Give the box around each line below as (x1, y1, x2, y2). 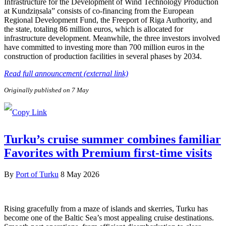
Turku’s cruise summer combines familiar (4, 133, 221, 146)
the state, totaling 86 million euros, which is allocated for (4, 25, 183, 34)
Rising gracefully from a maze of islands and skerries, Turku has (4, 204, 208, 213)
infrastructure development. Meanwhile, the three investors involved (4, 34, 220, 43)
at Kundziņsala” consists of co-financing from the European (4, 7, 194, 16)
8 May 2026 (61, 169, 99, 179)
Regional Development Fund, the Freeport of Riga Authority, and (4, 16, 212, 25)
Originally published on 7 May (4, 86, 89, 94)
